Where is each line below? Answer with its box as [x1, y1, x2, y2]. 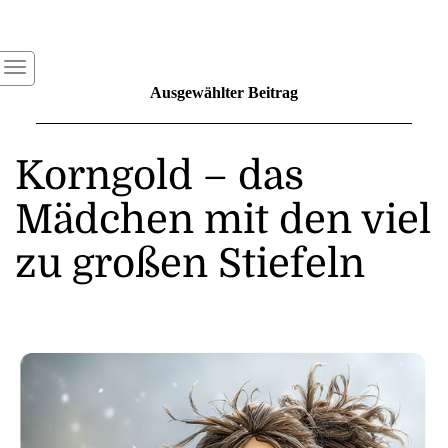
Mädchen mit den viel [15, 196, 431, 243]
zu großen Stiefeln [15, 240, 365, 287]
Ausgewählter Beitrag [150, 83, 298, 101]
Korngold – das [15, 152, 304, 199]
